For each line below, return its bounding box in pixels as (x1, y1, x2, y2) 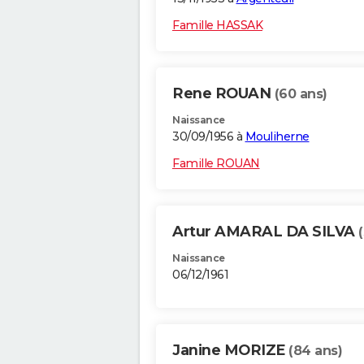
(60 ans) (274, 86, 327, 102)
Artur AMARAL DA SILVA (172, 223, 358, 241)
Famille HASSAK (172, 18, 262, 33)
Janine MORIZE (172, 341, 288, 360)
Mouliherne (245, 129, 310, 145)
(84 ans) (288, 343, 342, 359)
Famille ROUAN (172, 156, 260, 171)
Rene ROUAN (172, 84, 275, 103)
